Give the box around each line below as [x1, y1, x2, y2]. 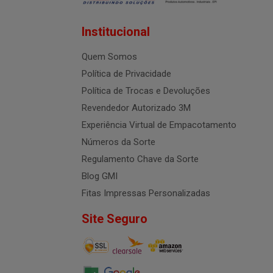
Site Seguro [82, 211, 147, 227]
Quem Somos [82, 51, 137, 63]
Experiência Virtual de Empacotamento [82, 119, 236, 131]
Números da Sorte [82, 136, 155, 148]
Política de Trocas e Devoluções [82, 85, 210, 97]
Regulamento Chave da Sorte [82, 154, 199, 165]
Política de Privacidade [82, 68, 171, 80]
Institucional [82, 24, 150, 40]
